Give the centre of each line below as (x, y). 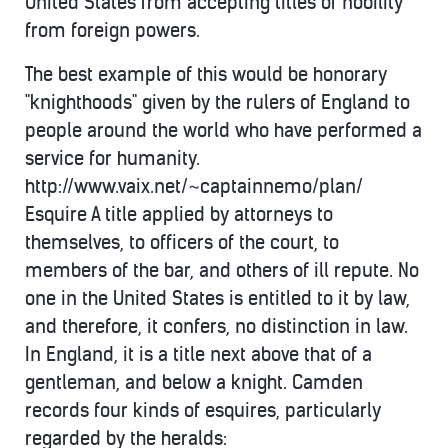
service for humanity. (112, 158)
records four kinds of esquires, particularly (203, 410)
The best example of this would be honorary (206, 74)
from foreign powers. (112, 30)
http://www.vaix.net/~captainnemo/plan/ (194, 186)
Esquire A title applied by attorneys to (179, 214)
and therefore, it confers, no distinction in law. (216, 326)
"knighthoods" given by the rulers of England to (217, 102)
